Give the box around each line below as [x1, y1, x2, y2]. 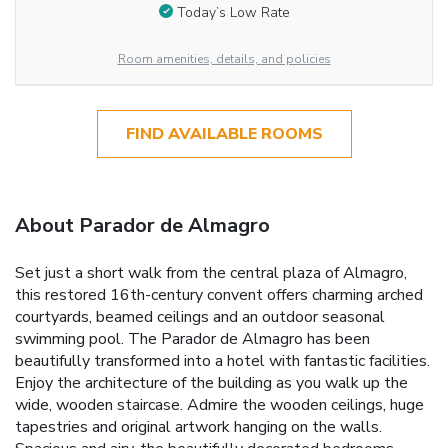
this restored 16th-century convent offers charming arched [15, 284, 423, 307]
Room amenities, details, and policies [117, 51, 331, 68]
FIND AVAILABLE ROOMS [125, 123, 323, 146]
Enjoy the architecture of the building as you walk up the [15, 372, 408, 395]
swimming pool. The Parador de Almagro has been [15, 328, 370, 351]
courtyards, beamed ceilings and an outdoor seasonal [15, 306, 385, 329]
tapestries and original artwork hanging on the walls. [15, 416, 382, 439]
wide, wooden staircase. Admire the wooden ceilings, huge [15, 394, 424, 417]
